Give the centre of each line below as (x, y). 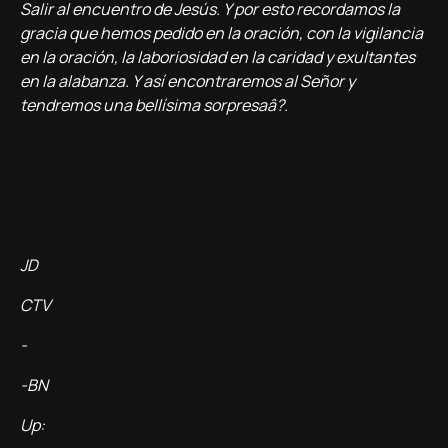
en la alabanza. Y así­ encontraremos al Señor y (187, 81)
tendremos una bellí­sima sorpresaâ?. (154, 105)
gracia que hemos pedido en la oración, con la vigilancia (221, 33)
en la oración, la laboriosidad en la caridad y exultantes (217, 57)
